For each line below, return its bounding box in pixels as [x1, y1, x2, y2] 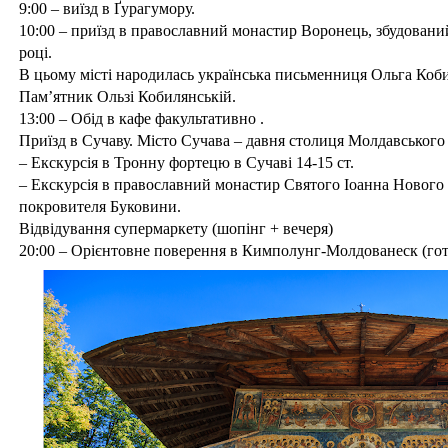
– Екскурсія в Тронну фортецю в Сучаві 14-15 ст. [19, 153, 354, 171]
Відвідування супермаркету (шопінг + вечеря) [19, 219, 333, 237]
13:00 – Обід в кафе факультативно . [19, 109, 264, 127]
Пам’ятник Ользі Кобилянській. [19, 87, 236, 105]
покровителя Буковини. [19, 197, 181, 215]
